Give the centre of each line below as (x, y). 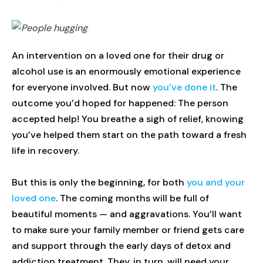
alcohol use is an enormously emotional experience (126, 72)
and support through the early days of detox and (121, 246)
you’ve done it (184, 87)
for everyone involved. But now (82, 87)
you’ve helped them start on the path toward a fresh (129, 135)
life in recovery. (45, 151)
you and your (216, 183)
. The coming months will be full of (132, 198)
